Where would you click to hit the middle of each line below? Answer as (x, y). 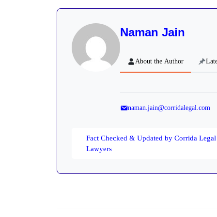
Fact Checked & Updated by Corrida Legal (151, 138)
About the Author (159, 62)
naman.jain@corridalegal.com (169, 108)
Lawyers (99, 148)
